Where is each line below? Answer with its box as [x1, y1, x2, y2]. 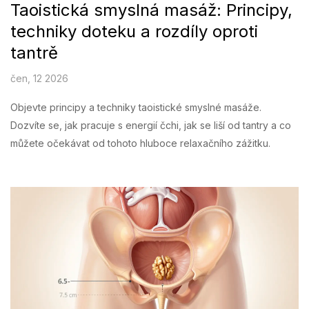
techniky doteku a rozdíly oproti [10, 21, 258, 41]
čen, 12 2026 [10, 72, 68, 84]
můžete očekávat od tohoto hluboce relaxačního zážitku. [10, 137, 270, 149]
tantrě [10, 42, 58, 63]
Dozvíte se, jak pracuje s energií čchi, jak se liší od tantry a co [10, 119, 291, 131]
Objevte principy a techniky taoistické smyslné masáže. [10, 101, 261, 113]
